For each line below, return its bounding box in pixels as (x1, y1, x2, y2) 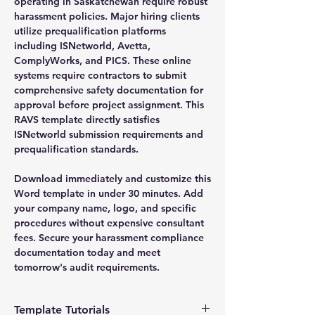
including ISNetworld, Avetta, (14, 39, 150, 52)
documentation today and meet (14, 245, 160, 259)
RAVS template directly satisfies (14, 112, 160, 126)
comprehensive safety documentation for (14, 83, 203, 96)
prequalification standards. (14, 142, 139, 155)
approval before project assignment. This (14, 98, 204, 111)
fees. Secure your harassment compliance (14, 231, 204, 244)
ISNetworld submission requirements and (14, 127, 203, 141)
